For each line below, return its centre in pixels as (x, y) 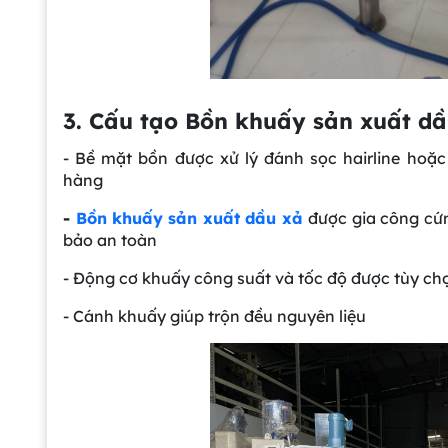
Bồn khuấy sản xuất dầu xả (189, 217)
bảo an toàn (110, 239)
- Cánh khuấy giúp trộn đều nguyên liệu (214, 315)
